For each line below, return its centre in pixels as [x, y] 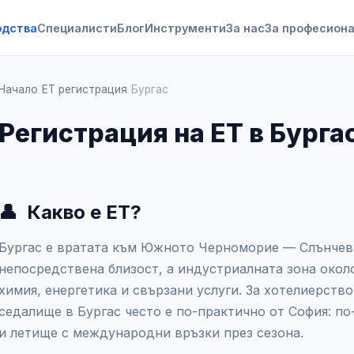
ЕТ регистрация [85, 89]
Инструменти [185, 28]
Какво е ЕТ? [84, 212]
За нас [245, 28]
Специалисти [77, 28]
